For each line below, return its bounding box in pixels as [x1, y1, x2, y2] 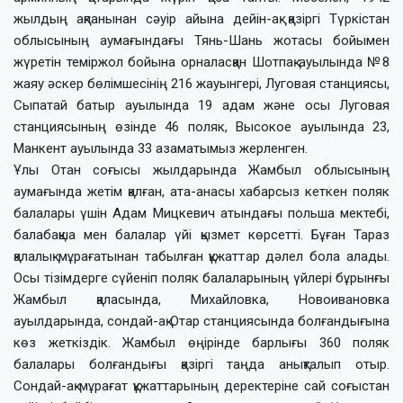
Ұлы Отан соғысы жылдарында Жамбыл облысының [13, 161, 390, 178]
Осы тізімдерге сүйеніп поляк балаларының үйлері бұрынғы [13, 269, 390, 286]
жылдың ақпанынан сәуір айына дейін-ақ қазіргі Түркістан [13, 10, 390, 27]
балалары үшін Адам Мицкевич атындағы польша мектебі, [13, 204, 390, 221]
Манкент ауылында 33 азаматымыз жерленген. [13, 139, 308, 157]
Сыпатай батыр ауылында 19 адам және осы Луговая [13, 96, 390, 113]
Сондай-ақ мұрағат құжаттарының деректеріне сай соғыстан [13, 377, 390, 394]
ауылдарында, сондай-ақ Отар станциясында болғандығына [13, 312, 390, 329]
